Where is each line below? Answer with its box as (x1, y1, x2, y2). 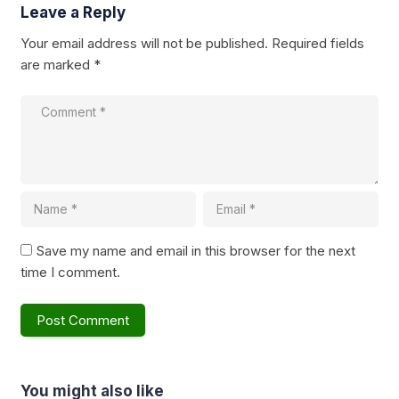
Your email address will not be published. (20, 34, 268, 52)
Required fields (272, 34, 364, 52)
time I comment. (20, 264, 120, 281)
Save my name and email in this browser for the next (37, 242, 355, 260)
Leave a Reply (20, 3, 126, 21)
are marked (20, 55, 94, 73)
